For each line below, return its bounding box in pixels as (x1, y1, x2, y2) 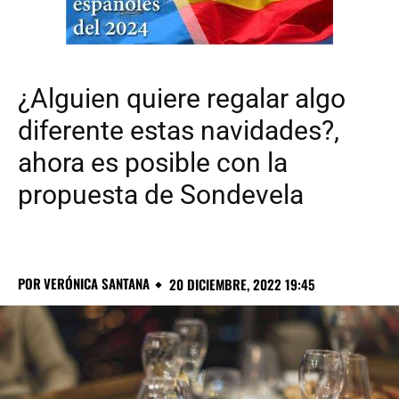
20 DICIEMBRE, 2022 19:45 (169, 274, 315, 295)
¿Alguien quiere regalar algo (18, 83, 346, 115)
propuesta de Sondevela (18, 179, 304, 211)
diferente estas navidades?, (18, 115, 339, 147)
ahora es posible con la (18, 147, 288, 179)
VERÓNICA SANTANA (44, 273, 150, 294)
